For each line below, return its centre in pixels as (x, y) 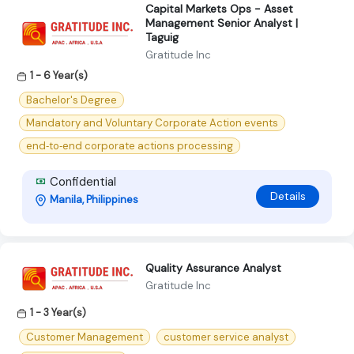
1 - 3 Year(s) (58, 312)
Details (288, 196)
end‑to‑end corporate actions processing (130, 145)
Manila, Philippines (94, 199)
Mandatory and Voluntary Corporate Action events (152, 122)
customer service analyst (226, 337)
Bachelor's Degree (72, 100)
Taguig (162, 37)
